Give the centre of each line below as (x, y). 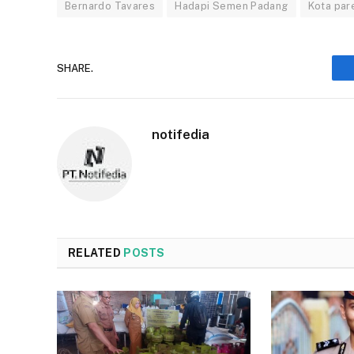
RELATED (96, 253)
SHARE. (75, 68)
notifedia (181, 135)
